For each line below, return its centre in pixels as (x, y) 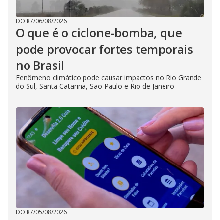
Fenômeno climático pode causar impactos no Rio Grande (109, 77)
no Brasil (40, 65)
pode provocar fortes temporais (104, 49)
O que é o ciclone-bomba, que (99, 33)
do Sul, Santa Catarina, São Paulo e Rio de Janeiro (95, 86)
